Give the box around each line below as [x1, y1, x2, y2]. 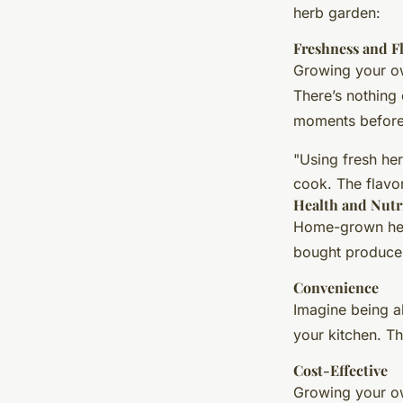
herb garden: [293, 3, 381, 22]
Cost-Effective [293, 360, 388, 380]
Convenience [293, 277, 379, 297]
